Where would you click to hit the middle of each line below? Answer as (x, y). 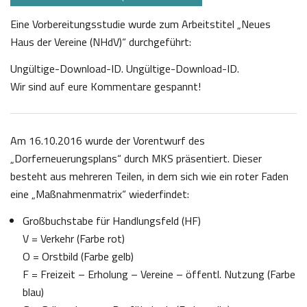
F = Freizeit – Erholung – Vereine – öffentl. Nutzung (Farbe (159, 274)
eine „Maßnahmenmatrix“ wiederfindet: (100, 194)
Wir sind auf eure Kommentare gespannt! (106, 87)
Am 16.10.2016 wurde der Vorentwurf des (108, 141)
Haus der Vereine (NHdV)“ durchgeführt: (101, 42)
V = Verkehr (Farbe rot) (74, 239)
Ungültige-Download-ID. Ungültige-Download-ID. (125, 69)
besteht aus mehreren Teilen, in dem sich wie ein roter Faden (149, 176)
